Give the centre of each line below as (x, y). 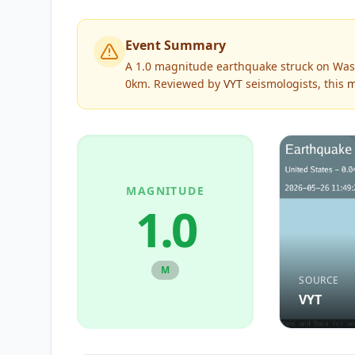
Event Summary (176, 45)
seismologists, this (295, 84)
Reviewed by (187, 84)
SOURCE (319, 280)
